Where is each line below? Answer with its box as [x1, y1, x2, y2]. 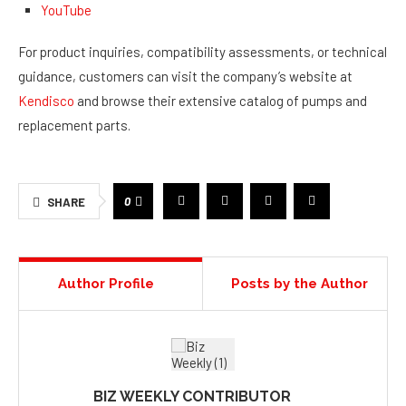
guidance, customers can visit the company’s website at [18, 68, 353, 84]
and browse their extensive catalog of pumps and [74, 92, 367, 109]
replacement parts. [18, 117, 130, 133]
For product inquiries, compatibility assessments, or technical [18, 43, 387, 60]
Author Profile [58, 275, 154, 292]
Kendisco [18, 92, 74, 109]
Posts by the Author [231, 275, 368, 292]
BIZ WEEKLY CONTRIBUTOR [93, 385, 292, 402]
